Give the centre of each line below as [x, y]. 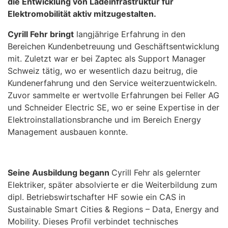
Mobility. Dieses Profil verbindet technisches [93, 222]
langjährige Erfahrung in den [130, 34]
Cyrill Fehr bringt [41, 34]
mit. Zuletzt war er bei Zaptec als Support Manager [107, 59]
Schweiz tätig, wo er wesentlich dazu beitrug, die [103, 71]
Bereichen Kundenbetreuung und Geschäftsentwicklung [113, 47]
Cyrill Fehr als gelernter [156, 173]
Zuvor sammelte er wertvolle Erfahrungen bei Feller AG [113, 95]
